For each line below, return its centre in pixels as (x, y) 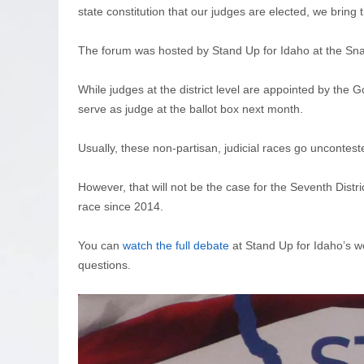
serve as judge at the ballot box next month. (192, 108)
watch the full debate (176, 245)
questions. (104, 264)
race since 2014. (121, 206)
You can (100, 245)
